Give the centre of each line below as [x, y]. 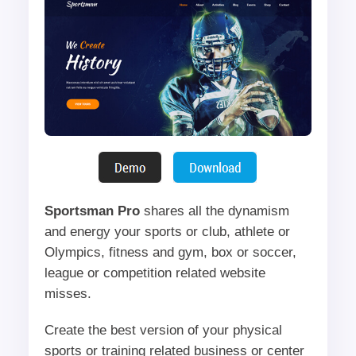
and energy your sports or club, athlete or [167, 231]
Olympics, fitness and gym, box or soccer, [170, 252]
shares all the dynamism [214, 211]
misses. [68, 293]
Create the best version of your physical [163, 330]
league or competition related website [155, 273]
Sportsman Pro [92, 211]
